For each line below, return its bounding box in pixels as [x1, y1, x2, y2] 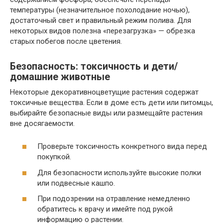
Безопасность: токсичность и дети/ [10, 60, 178, 72]
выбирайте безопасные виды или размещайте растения [10, 108, 203, 117]
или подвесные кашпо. [37, 178, 115, 188]
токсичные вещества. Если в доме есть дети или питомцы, [10, 98, 213, 107]
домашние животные [10, 71, 110, 83]
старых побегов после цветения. [10, 36, 122, 46]
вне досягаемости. [10, 118, 75, 128]
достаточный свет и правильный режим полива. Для [10, 15, 191, 25]
